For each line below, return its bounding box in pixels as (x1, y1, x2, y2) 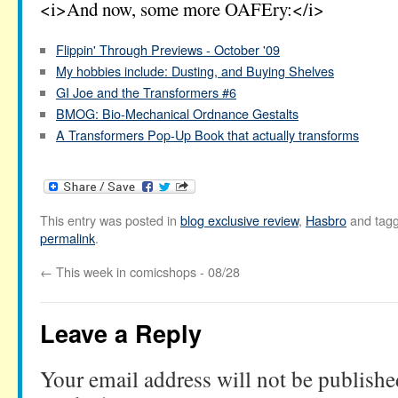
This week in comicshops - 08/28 (52, 262, 240, 282)
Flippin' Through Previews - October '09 (56, 40, 280, 59)
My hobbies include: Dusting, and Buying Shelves (56, 61, 334, 80)
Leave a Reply (40, 315, 202, 351)
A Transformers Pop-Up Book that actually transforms (56, 125, 359, 144)
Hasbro (306, 211, 346, 230)
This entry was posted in (40, 211, 180, 230)
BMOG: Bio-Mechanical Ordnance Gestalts (56, 104, 298, 123)
